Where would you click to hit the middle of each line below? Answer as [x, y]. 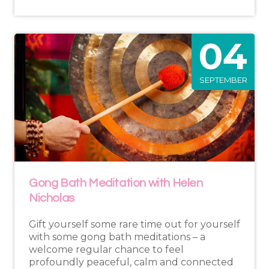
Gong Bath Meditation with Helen [116, 183]
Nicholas [52, 198]
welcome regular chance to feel [106, 250]
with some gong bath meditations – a [117, 237]
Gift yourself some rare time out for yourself [134, 225]
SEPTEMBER [223, 80]
